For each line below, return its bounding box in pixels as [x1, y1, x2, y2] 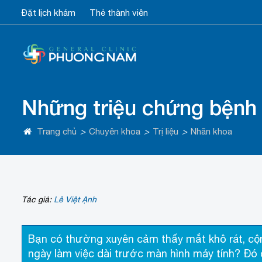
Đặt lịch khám [22, 8, 75, 18]
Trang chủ [37, 126, 77, 137]
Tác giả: [22, 195, 54, 205]
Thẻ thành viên [89, 8, 148, 18]
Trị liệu [153, 126, 178, 137]
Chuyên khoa [89, 126, 140, 137]
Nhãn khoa [191, 126, 232, 137]
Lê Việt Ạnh [54, 195, 96, 205]
